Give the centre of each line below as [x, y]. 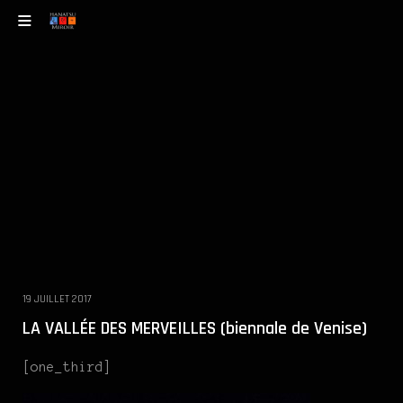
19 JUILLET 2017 [57, 299]
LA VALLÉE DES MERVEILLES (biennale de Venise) [195, 328]
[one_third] [67, 367]
